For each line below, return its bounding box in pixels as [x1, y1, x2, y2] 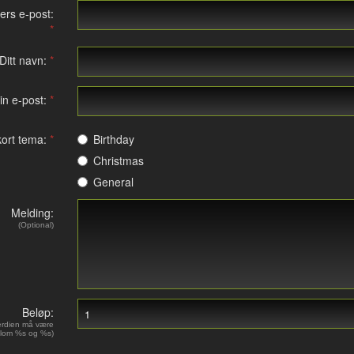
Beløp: [21, 304, 54, 320]
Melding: [10, 205, 54, 220]
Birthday [92, 131, 134, 147]
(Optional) [17, 220, 54, 229]
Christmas [92, 153, 144, 168]
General [92, 174, 134, 190]
